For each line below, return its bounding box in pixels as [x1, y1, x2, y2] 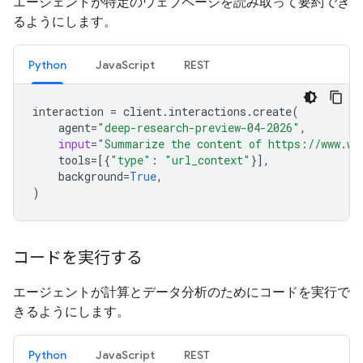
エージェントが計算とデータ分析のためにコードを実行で [13, 284, 350, 300]
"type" [110, 152, 151, 168]
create [253, 104, 292, 119]
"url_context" [164, 152, 250, 168]
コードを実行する [13, 248, 143, 268]
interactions [169, 104, 246, 119]
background [58, 169, 123, 184]
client [123, 104, 162, 119]
